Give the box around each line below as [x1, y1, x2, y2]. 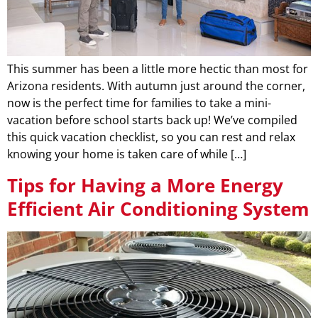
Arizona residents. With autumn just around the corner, [7, 78, 305, 94]
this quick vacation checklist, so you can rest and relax [7, 129, 295, 146]
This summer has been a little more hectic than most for [7, 61, 308, 77]
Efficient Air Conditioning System [7, 195, 309, 221]
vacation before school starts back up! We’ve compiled [7, 112, 297, 128]
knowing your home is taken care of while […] [7, 146, 246, 163]
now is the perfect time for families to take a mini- [7, 95, 271, 111]
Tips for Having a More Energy [7, 172, 283, 198]
